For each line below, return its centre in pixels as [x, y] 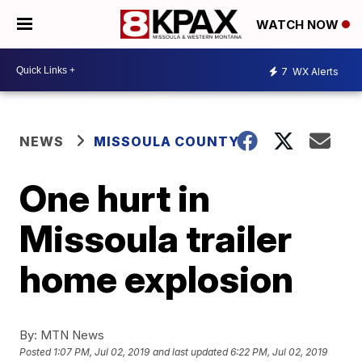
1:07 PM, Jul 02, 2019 [102, 352]
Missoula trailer [156, 238]
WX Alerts [314, 71]
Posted [37, 352]
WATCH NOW [299, 25]
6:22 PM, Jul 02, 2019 [279, 352]
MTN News [71, 335]
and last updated [191, 352]
